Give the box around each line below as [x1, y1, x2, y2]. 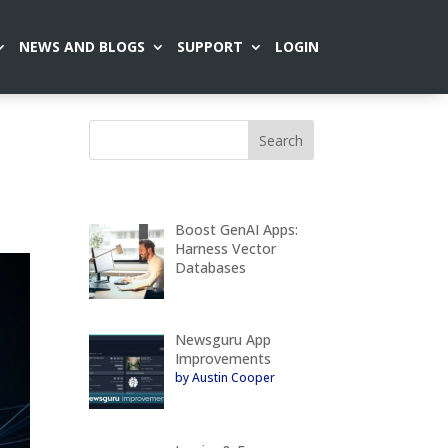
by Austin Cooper [174, 369, 275, 387]
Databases [174, 257, 246, 277]
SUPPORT [176, 36, 243, 56]
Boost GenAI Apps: [174, 219, 298, 239]
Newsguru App [174, 330, 271, 350]
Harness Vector [174, 238, 276, 258]
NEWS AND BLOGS [18, 36, 145, 56]
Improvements [174, 349, 271, 369]
